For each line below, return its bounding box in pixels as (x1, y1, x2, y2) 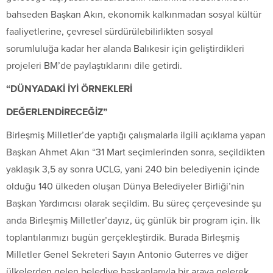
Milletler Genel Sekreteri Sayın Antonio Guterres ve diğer (6, 249, 248, 261)
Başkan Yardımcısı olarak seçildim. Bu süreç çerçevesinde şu (6, 197, 261, 210)
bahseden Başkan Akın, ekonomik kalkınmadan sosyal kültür (6, 9, 261, 21)
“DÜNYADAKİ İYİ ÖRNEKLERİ (6, 83, 132, 96)
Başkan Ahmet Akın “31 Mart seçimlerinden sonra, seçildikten (6, 146, 265, 159)
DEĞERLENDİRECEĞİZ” (6, 106, 107, 119)
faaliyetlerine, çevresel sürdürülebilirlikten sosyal (6, 26, 213, 38)
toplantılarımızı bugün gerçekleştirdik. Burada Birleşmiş (6, 232, 239, 244)
